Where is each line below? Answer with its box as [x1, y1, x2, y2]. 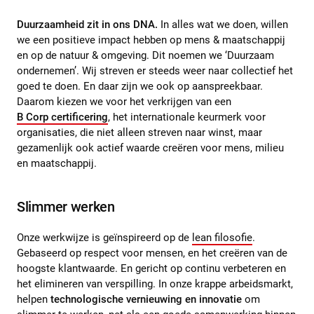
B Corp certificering [17, 110, 108, 123]
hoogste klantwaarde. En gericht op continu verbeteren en [17, 261, 286, 275]
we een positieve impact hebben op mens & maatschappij [17, 33, 285, 46]
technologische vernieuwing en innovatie [50, 292, 242, 306]
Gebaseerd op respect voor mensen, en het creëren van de [17, 246, 287, 259]
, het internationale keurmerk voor [108, 110, 266, 123]
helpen [17, 292, 50, 306]
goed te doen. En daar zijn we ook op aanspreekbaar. [17, 79, 263, 93]
